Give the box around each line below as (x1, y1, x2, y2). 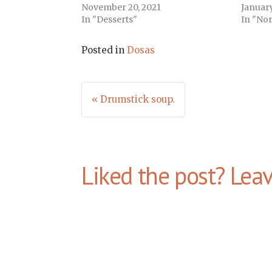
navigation (81, 114, 203, 149)
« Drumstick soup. (92, 93, 175, 106)
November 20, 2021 (81, 2, 161, 13)
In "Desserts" (81, 14, 138, 25)
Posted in (81, 44, 127, 56)
